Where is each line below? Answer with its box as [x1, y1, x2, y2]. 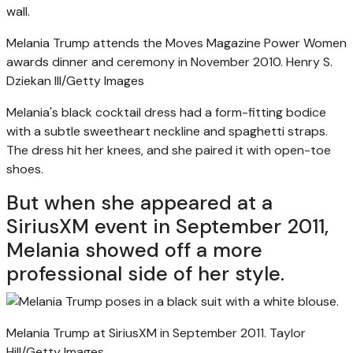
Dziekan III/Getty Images [6, 72, 144, 89]
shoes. [6, 160, 43, 177]
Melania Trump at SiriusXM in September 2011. [6, 324, 266, 341]
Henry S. [286, 53, 333, 70]
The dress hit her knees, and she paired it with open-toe [6, 141, 331, 158]
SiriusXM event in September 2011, [6, 213, 329, 240]
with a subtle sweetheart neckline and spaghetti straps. [6, 122, 328, 139]
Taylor [269, 324, 306, 341]
